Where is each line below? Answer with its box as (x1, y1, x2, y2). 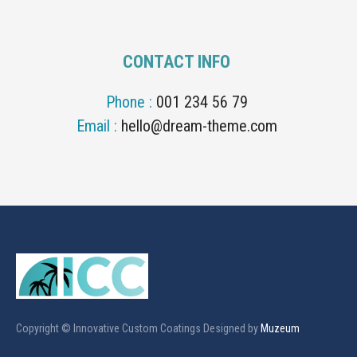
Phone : (105, 92, 156, 112)
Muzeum (261, 322, 300, 335)
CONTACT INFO (123, 52, 230, 72)
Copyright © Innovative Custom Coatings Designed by (16, 322, 261, 335)
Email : (76, 116, 121, 135)
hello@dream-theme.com (120, 116, 277, 135)
